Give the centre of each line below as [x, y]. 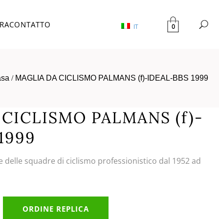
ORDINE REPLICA [56, 209]
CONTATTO [30, 24]
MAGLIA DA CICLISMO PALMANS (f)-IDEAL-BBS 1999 [112, 78]
